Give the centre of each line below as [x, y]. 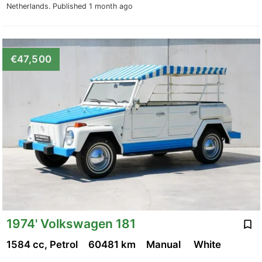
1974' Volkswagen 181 [71, 223]
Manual [166, 245]
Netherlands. [29, 6]
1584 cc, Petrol [43, 245]
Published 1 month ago [92, 6]
